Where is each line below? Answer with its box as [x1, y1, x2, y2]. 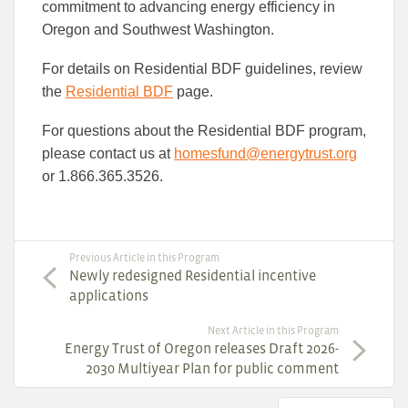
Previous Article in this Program [69, 250, 219, 264]
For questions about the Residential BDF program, [42, 122, 366, 138]
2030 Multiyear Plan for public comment [86, 359, 339, 376]
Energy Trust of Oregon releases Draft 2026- [65, 339, 339, 356]
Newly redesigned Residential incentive [69, 266, 316, 283]
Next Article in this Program [208, 323, 339, 337]
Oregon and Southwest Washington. [42, 21, 274, 37]
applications [69, 286, 148, 303]
